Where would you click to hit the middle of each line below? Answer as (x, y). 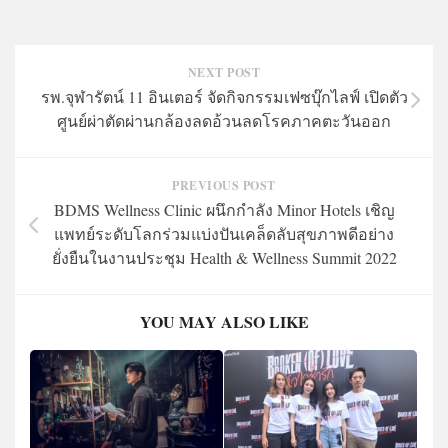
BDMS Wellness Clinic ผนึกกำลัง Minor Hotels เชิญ (224, 209)
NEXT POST (224, 72)
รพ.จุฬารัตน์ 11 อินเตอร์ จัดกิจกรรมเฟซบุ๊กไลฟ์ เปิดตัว (224, 96)
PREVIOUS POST (224, 185)
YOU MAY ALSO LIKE (224, 321)
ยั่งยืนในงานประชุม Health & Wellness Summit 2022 (224, 257)
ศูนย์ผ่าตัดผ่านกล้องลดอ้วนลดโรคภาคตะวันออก (224, 120)
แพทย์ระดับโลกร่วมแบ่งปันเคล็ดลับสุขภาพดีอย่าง (224, 233)
